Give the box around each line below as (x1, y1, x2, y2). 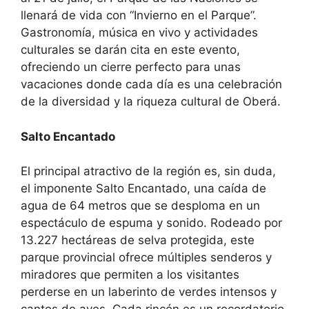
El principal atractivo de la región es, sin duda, (21, 164, 276, 179)
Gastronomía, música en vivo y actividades (21, 26, 258, 40)
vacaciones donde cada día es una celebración (21, 77, 282, 92)
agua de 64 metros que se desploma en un (21, 199, 260, 213)
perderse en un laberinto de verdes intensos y (21, 285, 277, 299)
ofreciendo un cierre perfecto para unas (21, 60, 241, 74)
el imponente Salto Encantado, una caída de (21, 181, 266, 196)
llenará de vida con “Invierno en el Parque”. (21, 8, 257, 23)
